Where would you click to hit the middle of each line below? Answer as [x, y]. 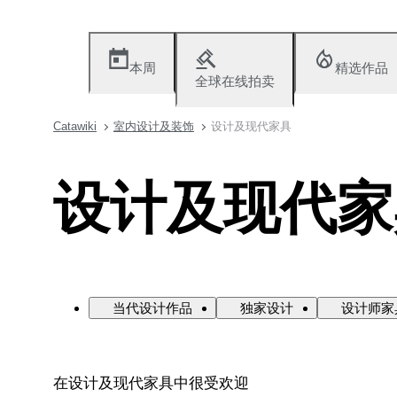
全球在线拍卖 [235, 81]
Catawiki [75, 126]
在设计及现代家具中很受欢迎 [151, 383]
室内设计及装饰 [154, 126]
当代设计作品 [152, 307]
